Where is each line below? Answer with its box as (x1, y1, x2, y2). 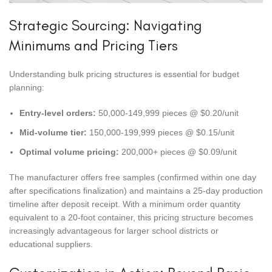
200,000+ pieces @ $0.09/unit (119, 147, 237, 157)
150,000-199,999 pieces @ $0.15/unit (87, 127, 234, 138)
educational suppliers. (9, 239, 93, 250)
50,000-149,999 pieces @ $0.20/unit (96, 108, 239, 118)
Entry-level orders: (19, 108, 96, 118)
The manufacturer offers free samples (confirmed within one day (9, 172, 256, 183)
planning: (9, 83, 44, 93)
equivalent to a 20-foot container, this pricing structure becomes (9, 212, 253, 223)
